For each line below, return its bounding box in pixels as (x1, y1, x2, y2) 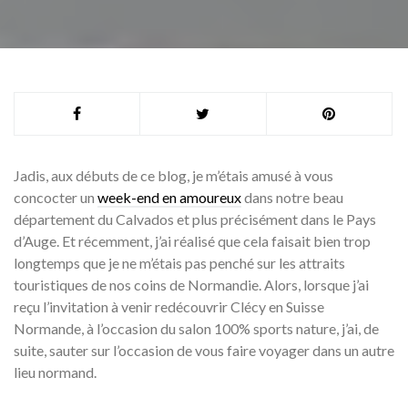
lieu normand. (14, 363, 97, 381)
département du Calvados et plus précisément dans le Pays (14, 210, 376, 228)
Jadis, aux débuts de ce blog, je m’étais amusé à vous (14, 167, 333, 184)
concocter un (14, 189, 97, 206)
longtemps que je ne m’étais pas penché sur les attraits (14, 254, 345, 271)
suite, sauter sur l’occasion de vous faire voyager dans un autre (14, 342, 394, 359)
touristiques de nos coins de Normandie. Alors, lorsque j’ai (14, 276, 369, 293)
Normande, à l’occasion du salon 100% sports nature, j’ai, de (14, 320, 379, 337)
